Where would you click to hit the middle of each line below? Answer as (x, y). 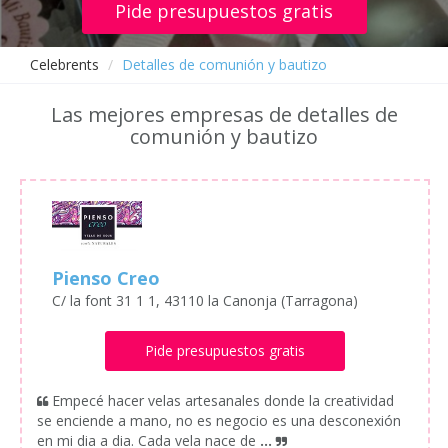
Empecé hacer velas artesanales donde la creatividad (223, 401)
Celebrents (64, 64)
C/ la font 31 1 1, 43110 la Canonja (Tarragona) (205, 301)
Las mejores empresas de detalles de (224, 114)
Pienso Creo (106, 278)
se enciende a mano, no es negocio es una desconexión (219, 421)
